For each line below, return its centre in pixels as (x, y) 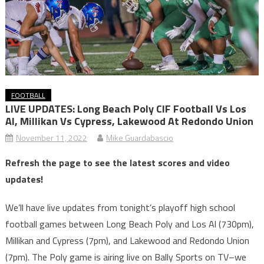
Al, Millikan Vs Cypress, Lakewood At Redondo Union (129, 121)
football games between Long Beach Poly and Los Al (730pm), (129, 224)
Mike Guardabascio (139, 138)
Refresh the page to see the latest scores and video (117, 163)
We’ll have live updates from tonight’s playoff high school (120, 208)
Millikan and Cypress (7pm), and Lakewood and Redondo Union (127, 241)
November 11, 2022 (51, 138)
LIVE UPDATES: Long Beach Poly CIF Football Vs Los (126, 109)
